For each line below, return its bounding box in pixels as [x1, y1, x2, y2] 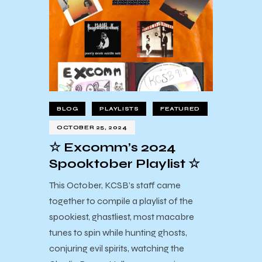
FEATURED [160, 105, 200, 113]
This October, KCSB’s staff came [49, 179, 181, 191]
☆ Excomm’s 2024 [49, 140, 175, 156]
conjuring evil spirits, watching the [49, 242, 184, 254]
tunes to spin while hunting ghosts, [49, 226, 187, 238]
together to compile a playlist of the [49, 195, 193, 206]
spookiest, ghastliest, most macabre [49, 211, 194, 222]
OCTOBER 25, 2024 [57, 124, 127, 132]
